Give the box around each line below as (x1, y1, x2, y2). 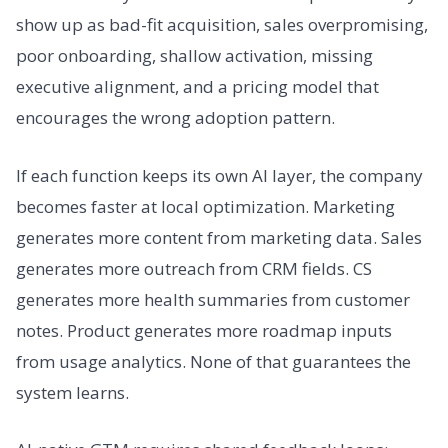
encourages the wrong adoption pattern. (16, 106, 335, 130)
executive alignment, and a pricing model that (16, 75, 379, 99)
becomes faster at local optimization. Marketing (16, 194, 395, 218)
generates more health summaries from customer (16, 287, 410, 311)
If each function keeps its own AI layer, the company (16, 163, 423, 187)
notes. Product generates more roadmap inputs (16, 318, 392, 342)
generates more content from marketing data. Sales (16, 225, 422, 249)
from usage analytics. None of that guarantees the (16, 349, 411, 373)
